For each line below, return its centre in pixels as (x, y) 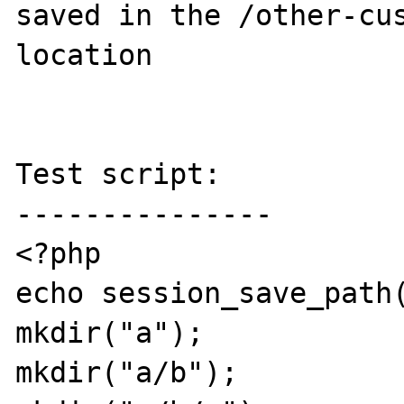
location (84, 55)
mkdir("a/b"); (127, 372)
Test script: (119, 174)
